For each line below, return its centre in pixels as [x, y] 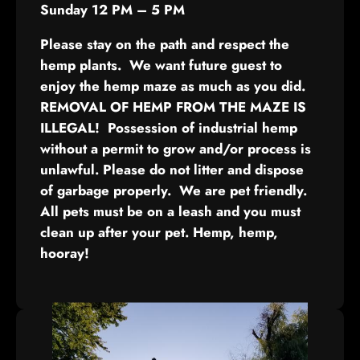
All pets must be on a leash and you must [170, 212]
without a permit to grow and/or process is [176, 149]
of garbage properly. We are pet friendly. [174, 191]
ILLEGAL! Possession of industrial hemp [169, 128]
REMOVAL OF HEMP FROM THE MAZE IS [173, 107]
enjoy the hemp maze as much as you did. [175, 86]
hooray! [65, 254]
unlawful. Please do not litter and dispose [172, 170]
